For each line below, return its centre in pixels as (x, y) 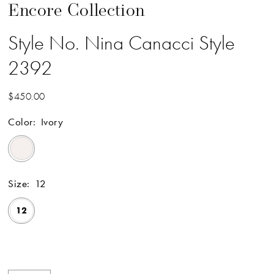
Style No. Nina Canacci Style (122, 43)
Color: (22, 122)
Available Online (46, 246)
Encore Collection (77, 11)
